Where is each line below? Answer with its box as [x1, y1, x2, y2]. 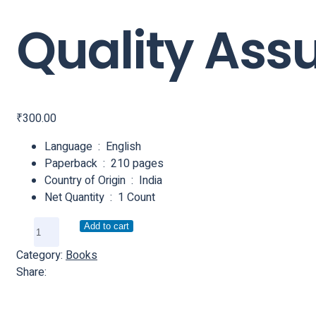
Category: [16, 247, 63, 265]
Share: [16, 264, 47, 281]
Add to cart [84, 221, 129, 232]
